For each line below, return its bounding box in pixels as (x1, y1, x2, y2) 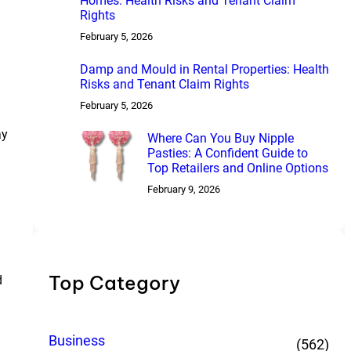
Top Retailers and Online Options (147, 161, 328, 176)
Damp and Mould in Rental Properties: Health (79, 62, 329, 78)
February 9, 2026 (147, 183, 220, 196)
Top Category (48, 271, 180, 295)
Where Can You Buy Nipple (147, 131, 294, 147)
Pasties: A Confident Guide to (147, 146, 308, 161)
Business (48, 332, 105, 349)
